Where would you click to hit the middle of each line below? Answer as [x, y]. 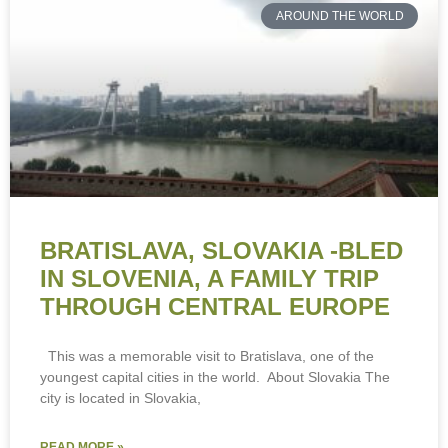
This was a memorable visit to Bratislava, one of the [207, 356]
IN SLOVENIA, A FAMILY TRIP [209, 279]
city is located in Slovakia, [120, 398]
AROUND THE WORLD [339, 16]
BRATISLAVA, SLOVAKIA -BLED [221, 251]
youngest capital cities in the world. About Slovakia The [215, 377]
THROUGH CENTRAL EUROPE [215, 307]
